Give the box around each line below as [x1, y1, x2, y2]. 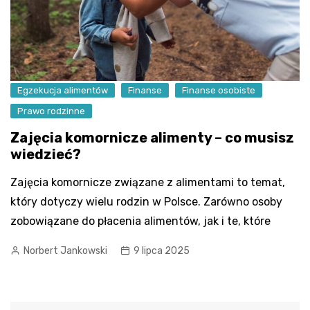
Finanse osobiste [182, 85, 255, 96]
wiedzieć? [10, 146, 81, 163]
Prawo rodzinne [17, 106, 85, 117]
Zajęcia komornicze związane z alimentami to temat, [10, 176, 285, 190]
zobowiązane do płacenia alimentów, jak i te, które [10, 215, 271, 228]
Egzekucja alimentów [17, 85, 108, 96]
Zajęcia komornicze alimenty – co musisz [10, 129, 294, 147]
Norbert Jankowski [24, 245, 107, 257]
